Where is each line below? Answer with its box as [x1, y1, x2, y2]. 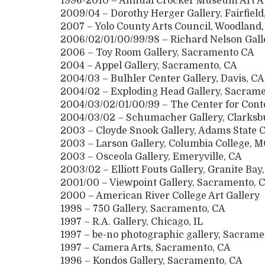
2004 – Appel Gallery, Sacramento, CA [60, 60, 237, 72]
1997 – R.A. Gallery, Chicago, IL [60, 216, 203, 228]
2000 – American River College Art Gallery [60, 190, 262, 202]
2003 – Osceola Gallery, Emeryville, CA [60, 151, 242, 163]
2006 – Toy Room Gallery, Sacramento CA [60, 47, 254, 59]
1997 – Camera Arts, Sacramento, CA [60, 243, 240, 254]
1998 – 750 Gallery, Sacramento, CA [60, 203, 254, 215]
